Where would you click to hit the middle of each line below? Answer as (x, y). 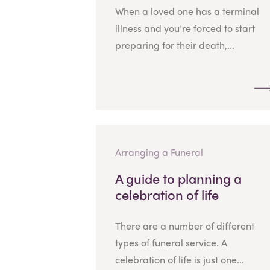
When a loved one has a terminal (187, 11)
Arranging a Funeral (159, 152)
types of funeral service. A (171, 242)
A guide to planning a (178, 178)
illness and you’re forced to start (185, 28)
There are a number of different (184, 225)
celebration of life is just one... (179, 259)
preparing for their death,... (174, 45)
